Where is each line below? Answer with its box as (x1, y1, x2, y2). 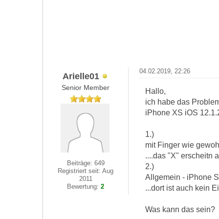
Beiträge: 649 (66, 159, 105, 167)
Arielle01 (62, 70, 99, 81)
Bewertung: (67, 183, 101, 190)
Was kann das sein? (145, 205, 215, 214)
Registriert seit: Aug (58, 167, 114, 175)
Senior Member (62, 84, 110, 91)
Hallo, (145, 87, 166, 95)
